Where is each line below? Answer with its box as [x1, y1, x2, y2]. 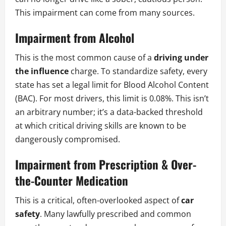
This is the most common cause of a [15, 52, 154, 64]
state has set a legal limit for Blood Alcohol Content [15, 79, 209, 91]
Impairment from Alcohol [15, 29, 134, 47]
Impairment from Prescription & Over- [15, 156, 196, 174]
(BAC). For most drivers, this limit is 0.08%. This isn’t [15, 93, 209, 104]
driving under [154, 52, 208, 64]
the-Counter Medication [15, 172, 128, 190]
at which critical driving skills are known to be [15, 120, 186, 132]
